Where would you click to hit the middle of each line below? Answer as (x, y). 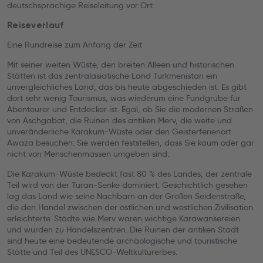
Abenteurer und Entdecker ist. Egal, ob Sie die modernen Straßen (130, 109)
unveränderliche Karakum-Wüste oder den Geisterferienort (119, 131)
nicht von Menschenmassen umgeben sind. (88, 154)
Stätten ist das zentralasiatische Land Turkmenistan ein (112, 76)
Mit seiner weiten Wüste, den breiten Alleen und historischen (121, 65)
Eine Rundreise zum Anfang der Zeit (75, 45)
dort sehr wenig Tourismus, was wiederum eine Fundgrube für (124, 98)
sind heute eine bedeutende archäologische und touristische (122, 241)
